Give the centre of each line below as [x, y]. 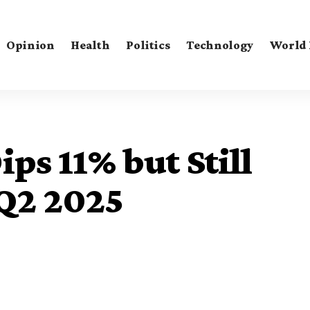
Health [90, 45]
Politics [148, 45]
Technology [220, 45]
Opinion [30, 45]
